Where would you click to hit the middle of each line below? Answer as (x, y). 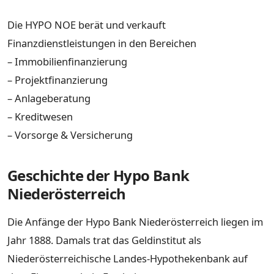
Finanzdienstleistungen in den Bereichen (102, 43)
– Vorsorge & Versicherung (70, 135)
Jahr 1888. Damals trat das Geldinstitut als (104, 240)
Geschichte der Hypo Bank (98, 176)
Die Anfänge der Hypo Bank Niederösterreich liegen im (135, 222)
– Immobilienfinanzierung (67, 62)
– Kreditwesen (40, 117)
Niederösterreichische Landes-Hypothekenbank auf (128, 259)
